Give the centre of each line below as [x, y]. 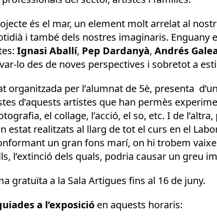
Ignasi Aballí [47, 51]
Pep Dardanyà [116, 51]
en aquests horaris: [139, 205]
